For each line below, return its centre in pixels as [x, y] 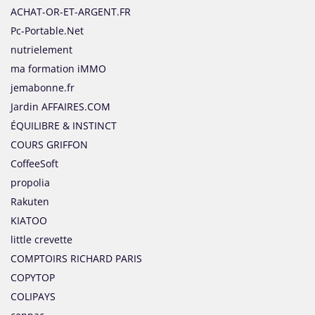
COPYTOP [33, 278]
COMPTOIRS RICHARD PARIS [76, 259]
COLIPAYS [33, 297]
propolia [30, 183]
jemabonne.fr [43, 88]
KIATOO [29, 221]
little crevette [41, 240]
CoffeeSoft [34, 164]
